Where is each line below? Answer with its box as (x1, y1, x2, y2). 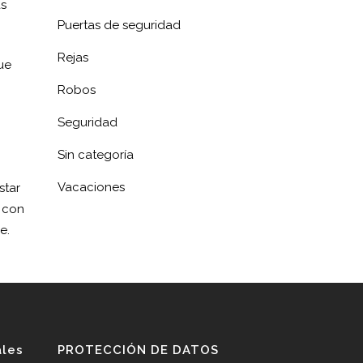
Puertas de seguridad (58, 18, 181, 32)
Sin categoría (58, 147, 134, 162)
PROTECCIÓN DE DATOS (58, 343, 219, 358)
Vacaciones (58, 180, 125, 194)
